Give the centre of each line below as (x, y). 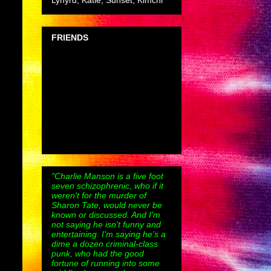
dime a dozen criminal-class (105, 243)
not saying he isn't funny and (106, 224)
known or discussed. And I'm (106, 214)
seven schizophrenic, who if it (107, 185)
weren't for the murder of (99, 195)
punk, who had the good (98, 253)
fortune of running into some (106, 263)
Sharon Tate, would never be (107, 205)
